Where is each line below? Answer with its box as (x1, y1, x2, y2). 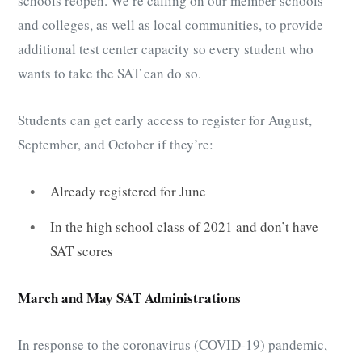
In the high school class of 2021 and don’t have (50, 217, 318, 236)
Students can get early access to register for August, (18, 111, 312, 130)
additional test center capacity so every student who (18, 40, 314, 59)
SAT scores (50, 241, 113, 260)
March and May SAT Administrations (18, 287, 241, 308)
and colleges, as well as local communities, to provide (18, 15, 323, 35)
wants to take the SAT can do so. (18, 64, 201, 83)
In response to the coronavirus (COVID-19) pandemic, (18, 335, 327, 355)
